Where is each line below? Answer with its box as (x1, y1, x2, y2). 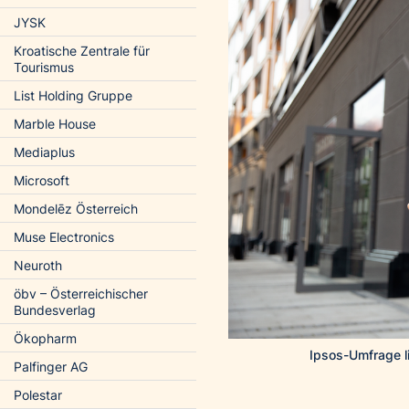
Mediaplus (14, 144, 75, 160)
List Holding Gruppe (14, 88, 132, 103)
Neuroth (14, 257, 62, 273)
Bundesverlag (14, 302, 96, 318)
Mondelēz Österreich (14, 201, 138, 216)
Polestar (14, 387, 62, 403)
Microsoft (14, 173, 69, 188)
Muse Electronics (14, 229, 114, 245)
